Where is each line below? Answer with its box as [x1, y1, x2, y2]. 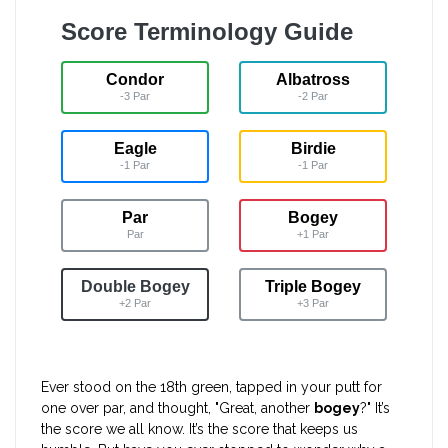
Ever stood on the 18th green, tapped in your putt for [41, 379, 382, 396]
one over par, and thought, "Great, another [41, 400, 314, 417]
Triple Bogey [265, 278, 361, 296]
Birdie [290, 140, 336, 158]
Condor [106, 71, 164, 89]
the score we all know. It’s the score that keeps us [41, 421, 358, 438]
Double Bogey [80, 278, 190, 296]
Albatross [276, 71, 350, 89]
